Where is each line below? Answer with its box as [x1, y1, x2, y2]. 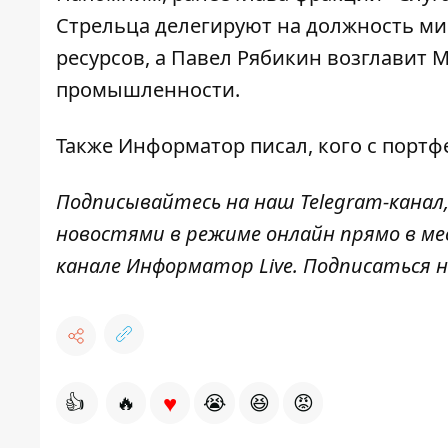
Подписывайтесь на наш [56, 188, 295, 216]
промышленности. [56, 76, 245, 104]
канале [56, 252, 121, 280]
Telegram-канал [300, 188, 444, 216]
